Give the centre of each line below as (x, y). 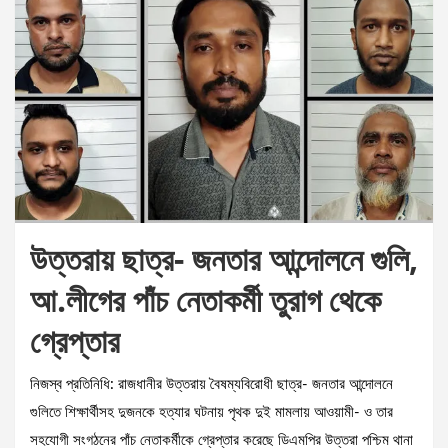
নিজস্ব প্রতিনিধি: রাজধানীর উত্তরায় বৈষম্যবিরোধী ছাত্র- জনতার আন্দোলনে (211, 385)
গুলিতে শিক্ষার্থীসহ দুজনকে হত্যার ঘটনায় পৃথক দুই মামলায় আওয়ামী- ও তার (211, 413)
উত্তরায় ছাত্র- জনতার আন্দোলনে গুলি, (224, 259)
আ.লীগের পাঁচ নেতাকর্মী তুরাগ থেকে (205, 300)
